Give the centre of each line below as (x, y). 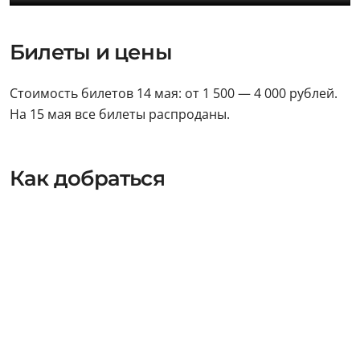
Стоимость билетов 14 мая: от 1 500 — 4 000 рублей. (174, 94)
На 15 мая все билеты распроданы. (120, 115)
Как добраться (87, 179)
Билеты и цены (91, 53)
